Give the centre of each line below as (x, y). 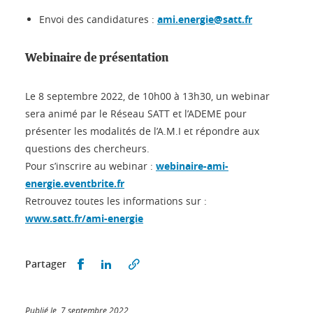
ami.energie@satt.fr (205, 19)
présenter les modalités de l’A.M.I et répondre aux (142, 131)
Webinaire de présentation (97, 57)
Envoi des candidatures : (98, 19)
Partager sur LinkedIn (166, 263)
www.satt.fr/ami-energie (84, 218)
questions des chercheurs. (87, 148)
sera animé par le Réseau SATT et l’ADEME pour (136, 113)
